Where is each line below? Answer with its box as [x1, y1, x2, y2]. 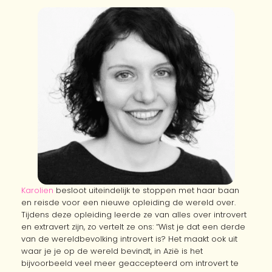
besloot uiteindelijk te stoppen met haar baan [53, 184, 239, 196]
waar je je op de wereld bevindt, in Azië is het [21, 245, 203, 257]
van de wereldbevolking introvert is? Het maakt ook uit [21, 233, 237, 245]
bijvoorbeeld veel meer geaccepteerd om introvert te [21, 257, 239, 269]
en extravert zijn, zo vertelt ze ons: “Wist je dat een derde [21, 220, 245, 233]
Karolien [21, 184, 53, 196]
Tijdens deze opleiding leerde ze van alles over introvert [21, 208, 246, 220]
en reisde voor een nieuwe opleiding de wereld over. [21, 196, 236, 208]
